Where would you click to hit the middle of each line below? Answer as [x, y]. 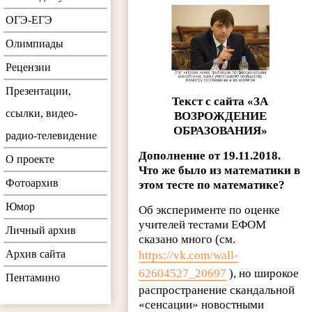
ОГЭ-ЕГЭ [29, 20]
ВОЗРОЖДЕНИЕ [220, 116]
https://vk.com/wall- [189, 256]
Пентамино [33, 278]
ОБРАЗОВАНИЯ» [220, 131]
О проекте [30, 159]
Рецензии [28, 68]
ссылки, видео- [41, 114]
